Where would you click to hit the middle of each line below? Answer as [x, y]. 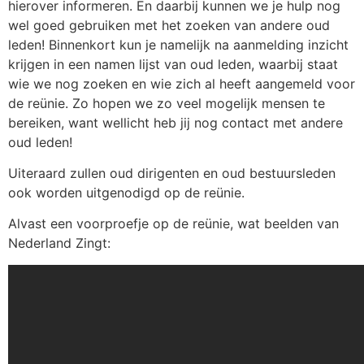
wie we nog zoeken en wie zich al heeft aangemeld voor [182, 83]
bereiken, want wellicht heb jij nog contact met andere [175, 122]
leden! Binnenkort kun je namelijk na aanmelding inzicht [178, 44]
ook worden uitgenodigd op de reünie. [126, 192]
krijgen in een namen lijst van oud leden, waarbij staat [173, 64]
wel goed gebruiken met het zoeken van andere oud [169, 25]
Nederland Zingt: [59, 243]
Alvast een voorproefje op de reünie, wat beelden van [173, 224]
